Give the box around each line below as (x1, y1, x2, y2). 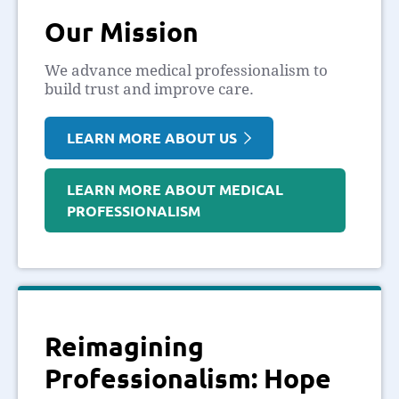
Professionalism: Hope (45, 361, 331, 395)
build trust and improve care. (45, 79, 254, 98)
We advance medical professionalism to (45, 61, 328, 79)
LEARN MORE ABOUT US (67, 127, 244, 147)
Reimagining (45, 329, 204, 362)
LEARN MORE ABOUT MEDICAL (67, 179, 283, 199)
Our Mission (45, 14, 199, 48)
